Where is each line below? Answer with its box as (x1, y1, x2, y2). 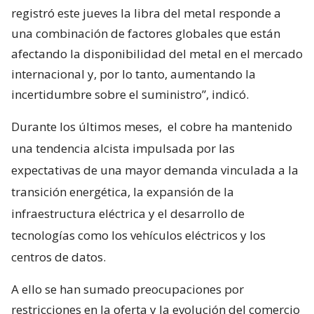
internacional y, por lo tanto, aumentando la (11, 65, 256, 82)
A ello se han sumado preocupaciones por (11, 280, 244, 297)
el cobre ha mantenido (168, 118, 292, 135)
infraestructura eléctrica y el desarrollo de (11, 205, 245, 221)
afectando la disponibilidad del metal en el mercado (11, 45, 303, 62)
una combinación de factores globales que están (11, 25, 280, 41)
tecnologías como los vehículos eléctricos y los (11, 226, 266, 243)
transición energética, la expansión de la (11, 183, 234, 200)
